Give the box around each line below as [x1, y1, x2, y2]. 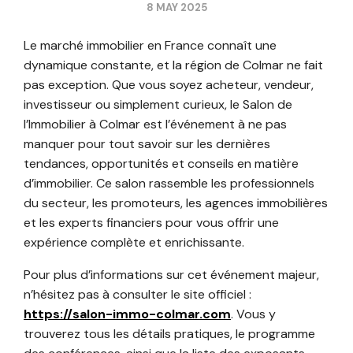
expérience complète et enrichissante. [24, 233, 244, 251]
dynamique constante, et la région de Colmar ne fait [24, 56, 323, 73]
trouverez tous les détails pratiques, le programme [24, 325, 315, 342]
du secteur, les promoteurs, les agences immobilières [24, 194, 328, 211]
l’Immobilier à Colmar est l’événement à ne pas [24, 115, 287, 132]
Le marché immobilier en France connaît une [24, 36, 277, 54]
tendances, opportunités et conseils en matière [24, 154, 299, 172]
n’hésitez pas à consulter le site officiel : [24, 285, 251, 303]
